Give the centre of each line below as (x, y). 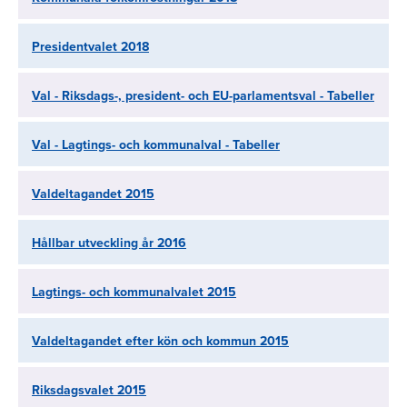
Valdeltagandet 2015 (93, 194)
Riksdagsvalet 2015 (89, 390)
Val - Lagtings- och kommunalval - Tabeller (156, 145)
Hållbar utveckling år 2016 (109, 243)
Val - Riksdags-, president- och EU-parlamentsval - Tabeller (203, 96)
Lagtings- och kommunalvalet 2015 (134, 292)
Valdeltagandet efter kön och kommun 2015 (160, 341)
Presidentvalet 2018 (90, 47)
